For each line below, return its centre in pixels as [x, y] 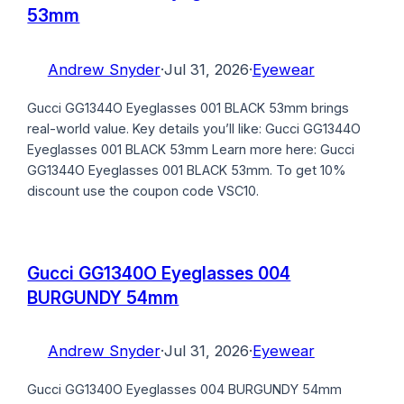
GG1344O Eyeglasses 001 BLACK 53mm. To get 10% [187, 170]
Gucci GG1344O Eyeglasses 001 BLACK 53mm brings [188, 107]
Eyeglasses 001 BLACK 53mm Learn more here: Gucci [191, 149]
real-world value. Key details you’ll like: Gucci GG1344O [194, 128]
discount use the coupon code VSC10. [143, 190]
